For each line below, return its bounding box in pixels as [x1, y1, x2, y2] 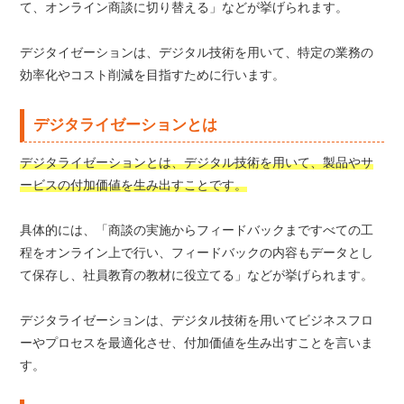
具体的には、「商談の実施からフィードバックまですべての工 [20, 223, 374, 237]
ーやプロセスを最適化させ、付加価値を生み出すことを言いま [20, 335, 374, 350]
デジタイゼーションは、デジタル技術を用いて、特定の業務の [20, 45, 374, 60]
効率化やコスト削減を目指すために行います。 [20, 68, 286, 82]
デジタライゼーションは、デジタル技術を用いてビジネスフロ [20, 313, 374, 327]
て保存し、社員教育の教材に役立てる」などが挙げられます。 [20, 268, 374, 282]
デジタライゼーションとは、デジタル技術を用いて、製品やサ [20, 155, 374, 170]
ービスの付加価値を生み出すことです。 [20, 178, 248, 192]
